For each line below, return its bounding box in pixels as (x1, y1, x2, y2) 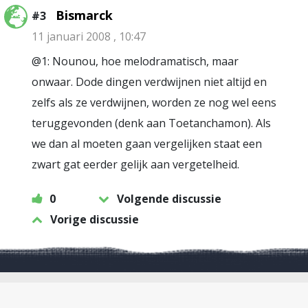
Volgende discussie (117, 191, 221, 206)
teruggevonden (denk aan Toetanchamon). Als (32, 115, 271, 131)
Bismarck (56, 7, 113, 23)
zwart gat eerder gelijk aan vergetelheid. (32, 157, 239, 172)
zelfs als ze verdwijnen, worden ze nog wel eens (32, 95, 276, 110)
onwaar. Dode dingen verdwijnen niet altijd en (32, 74, 267, 89)
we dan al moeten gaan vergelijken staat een (32, 136, 262, 151)
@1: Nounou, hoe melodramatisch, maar (32, 54, 239, 69)
